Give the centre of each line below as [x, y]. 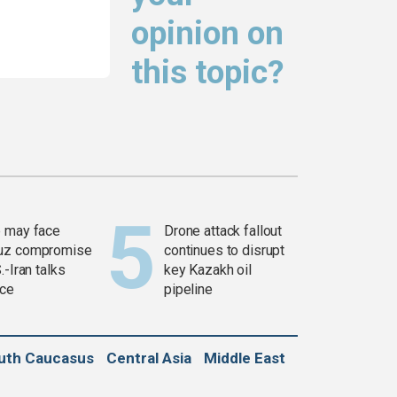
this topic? [208, 73]
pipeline [188, 290]
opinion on [207, 34]
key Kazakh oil [208, 270]
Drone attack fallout [223, 231]
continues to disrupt [225, 251]
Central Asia [149, 358]
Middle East [245, 358]
